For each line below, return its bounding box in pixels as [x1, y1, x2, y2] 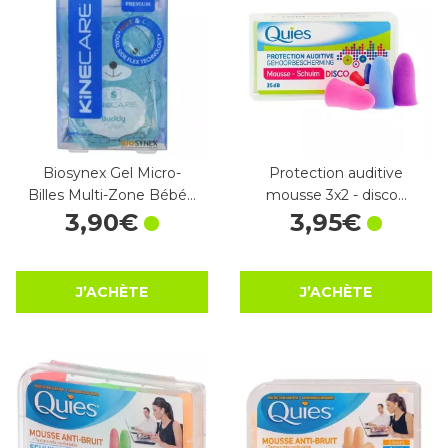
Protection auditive [269, 164, 403, 183]
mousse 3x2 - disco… [265, 186, 407, 205]
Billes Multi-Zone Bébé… [28, 186, 196, 205]
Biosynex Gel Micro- [43, 164, 181, 183]
